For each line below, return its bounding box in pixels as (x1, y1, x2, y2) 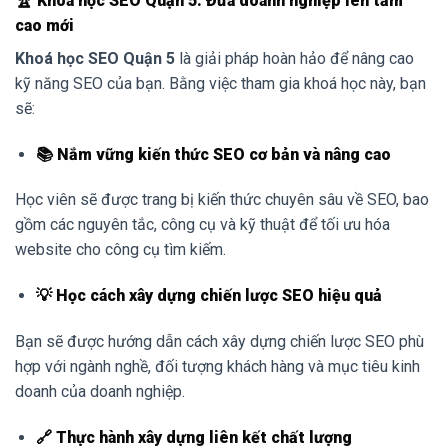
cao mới (15, 15, 74, 35)
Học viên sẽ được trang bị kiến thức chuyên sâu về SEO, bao (15, 190, 429, 210)
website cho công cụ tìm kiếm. (15, 240, 226, 260)
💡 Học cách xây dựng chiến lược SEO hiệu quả (35, 286, 382, 306)
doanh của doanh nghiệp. (15, 381, 185, 401)
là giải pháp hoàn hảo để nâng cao (175, 48, 414, 68)
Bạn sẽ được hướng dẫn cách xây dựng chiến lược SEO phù (15, 331, 424, 351)
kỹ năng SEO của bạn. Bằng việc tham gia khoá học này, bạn (15, 73, 426, 93)
